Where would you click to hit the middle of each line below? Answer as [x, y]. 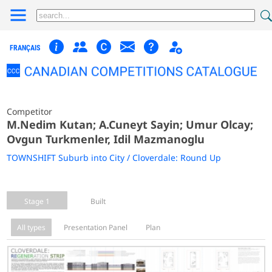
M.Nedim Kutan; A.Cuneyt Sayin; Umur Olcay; [130, 124]
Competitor [30, 111]
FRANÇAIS [25, 48]
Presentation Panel [96, 227]
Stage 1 [37, 201]
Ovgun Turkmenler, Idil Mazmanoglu [106, 139]
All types [32, 227]
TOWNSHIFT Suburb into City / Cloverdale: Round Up [114, 157]
